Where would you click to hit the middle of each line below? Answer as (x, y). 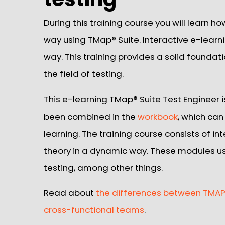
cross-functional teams (94, 210)
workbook (158, 116)
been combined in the (91, 116)
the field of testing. (84, 74)
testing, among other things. (103, 167)
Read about (70, 193)
